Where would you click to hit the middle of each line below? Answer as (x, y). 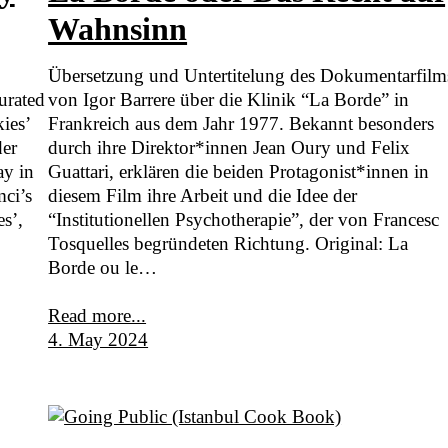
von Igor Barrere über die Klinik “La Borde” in (229, 99)
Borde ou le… (103, 267)
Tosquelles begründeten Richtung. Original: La (228, 243)
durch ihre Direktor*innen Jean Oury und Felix (229, 147)
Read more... (97, 315)
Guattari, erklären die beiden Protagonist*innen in (239, 171)
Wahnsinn (118, 28)
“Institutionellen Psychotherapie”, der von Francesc (244, 219)
